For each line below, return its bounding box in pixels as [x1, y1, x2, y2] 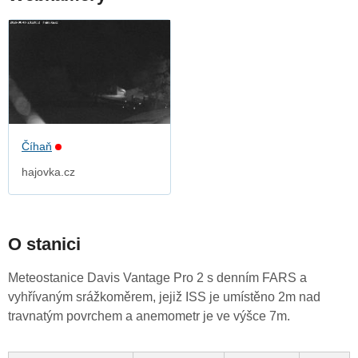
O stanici [8, 234, 81, 255]
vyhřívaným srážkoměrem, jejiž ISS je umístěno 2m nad [8, 290, 320, 304]
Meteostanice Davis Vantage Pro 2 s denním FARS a [8, 271, 307, 285]
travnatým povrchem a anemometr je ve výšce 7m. [8, 309, 290, 324]
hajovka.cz [22, 165, 75, 179]
